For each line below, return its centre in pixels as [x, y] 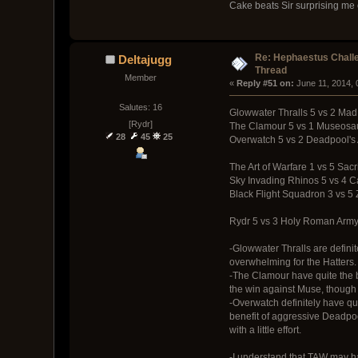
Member [140, 77]
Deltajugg [145, 59]
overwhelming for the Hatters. [292, 262]
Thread [271, 70]
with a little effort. [265, 330]
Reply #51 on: [265, 83]
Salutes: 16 [140, 107]
